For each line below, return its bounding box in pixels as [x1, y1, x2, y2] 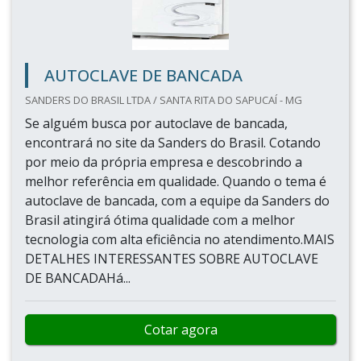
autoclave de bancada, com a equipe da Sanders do [25, 192, 330, 210]
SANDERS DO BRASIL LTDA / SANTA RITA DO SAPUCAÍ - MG [25, 93, 302, 107]
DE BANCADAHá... [25, 269, 131, 287]
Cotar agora [143, 321, 218, 338]
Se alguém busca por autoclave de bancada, [25, 114, 288, 132]
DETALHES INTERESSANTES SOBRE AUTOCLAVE [25, 250, 318, 268]
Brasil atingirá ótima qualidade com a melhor [25, 211, 295, 229]
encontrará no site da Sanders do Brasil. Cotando [25, 134, 321, 151]
